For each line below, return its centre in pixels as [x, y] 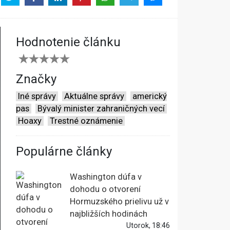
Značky [36, 79]
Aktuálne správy [94, 97]
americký [150, 97]
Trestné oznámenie [86, 121]
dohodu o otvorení [105, 189]
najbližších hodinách [109, 214]
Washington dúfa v [106, 177]
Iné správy [37, 97]
